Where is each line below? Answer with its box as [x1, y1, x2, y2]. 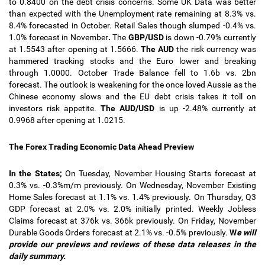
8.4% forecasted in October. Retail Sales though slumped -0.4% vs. [9, 21, 256, 30]
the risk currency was [174, 44, 257, 54]
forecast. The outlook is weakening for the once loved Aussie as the [9, 80, 256, 89]
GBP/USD [128, 33, 164, 42]
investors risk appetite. [9, 104, 101, 113]
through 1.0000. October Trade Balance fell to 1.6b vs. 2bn [9, 68, 256, 77]
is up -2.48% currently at [154, 104, 257, 113]
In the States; [9, 169, 65, 178]
